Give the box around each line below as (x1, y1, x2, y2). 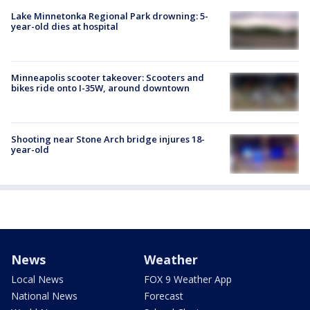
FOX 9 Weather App (144, 272, 232, 286)
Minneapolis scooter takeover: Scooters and (11, 71, 204, 84)
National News (11, 289, 77, 302)
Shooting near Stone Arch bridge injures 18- (11, 133, 205, 146)
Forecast (144, 289, 183, 302)
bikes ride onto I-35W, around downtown (11, 82, 190, 95)
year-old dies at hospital (11, 19, 118, 33)
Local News (11, 272, 64, 286)
